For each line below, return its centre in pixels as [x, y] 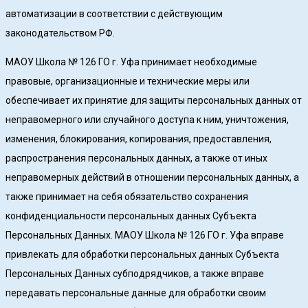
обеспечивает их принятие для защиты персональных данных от [154, 101]
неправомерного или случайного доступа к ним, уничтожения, [147, 120]
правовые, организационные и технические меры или [128, 81]
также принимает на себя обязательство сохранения [127, 197]
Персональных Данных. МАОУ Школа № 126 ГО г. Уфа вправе [145, 235]
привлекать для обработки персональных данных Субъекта [142, 255]
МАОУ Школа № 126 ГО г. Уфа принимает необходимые [131, 62]
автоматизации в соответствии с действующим [114, 14]
